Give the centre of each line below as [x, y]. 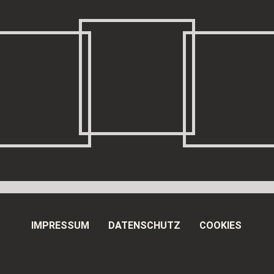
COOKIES [221, 226]
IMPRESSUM [61, 226]
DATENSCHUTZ [145, 226]
